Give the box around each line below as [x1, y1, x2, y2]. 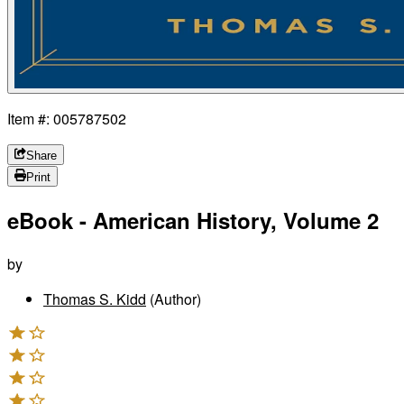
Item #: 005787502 [7, 107, 126, 129]
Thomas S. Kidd [43, 288, 146, 309]
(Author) [146, 288, 201, 309]
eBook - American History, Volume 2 [7, 204, 379, 235]
